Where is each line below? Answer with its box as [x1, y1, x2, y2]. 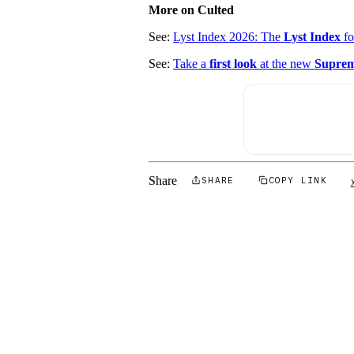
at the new [257, 57, 315, 71]
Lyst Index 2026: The [173, 30, 284, 44]
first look [209, 57, 258, 71]
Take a [173, 57, 210, 71]
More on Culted [149, 3, 235, 17]
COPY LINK [269, 175, 328, 185]
